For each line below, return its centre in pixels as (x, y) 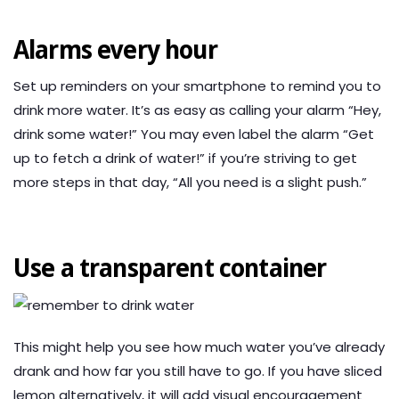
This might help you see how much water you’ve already (199, 347)
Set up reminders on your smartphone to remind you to (197, 86)
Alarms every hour (115, 51)
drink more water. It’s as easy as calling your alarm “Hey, (197, 110)
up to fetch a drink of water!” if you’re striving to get (185, 159)
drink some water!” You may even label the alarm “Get (194, 134)
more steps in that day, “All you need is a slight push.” (190, 183)
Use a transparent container (170, 269)
